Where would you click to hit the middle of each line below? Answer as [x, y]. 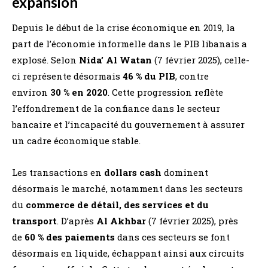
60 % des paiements [70, 237]
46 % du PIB [149, 76]
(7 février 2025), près [192, 220]
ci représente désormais [67, 76]
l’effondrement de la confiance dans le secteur [116, 108]
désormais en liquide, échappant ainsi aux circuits [128, 253]
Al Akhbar [121, 220]
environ [31, 92]
